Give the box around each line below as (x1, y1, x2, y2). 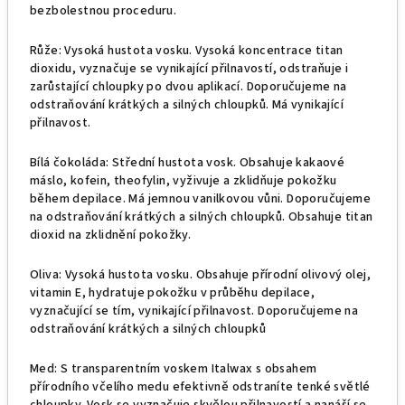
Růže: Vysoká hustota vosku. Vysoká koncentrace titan (30, 42, 344, 60)
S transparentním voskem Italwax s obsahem (61, 360, 317, 378)
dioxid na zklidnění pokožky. (30, 226, 192, 244)
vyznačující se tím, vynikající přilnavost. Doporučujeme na (30, 302, 359, 320)
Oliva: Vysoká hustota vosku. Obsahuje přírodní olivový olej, (30, 266, 371, 284)
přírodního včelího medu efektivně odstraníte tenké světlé (30, 378, 371, 396)
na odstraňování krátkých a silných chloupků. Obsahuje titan (30, 208, 373, 226)
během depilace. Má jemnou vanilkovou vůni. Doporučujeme (30, 190, 371, 208)
